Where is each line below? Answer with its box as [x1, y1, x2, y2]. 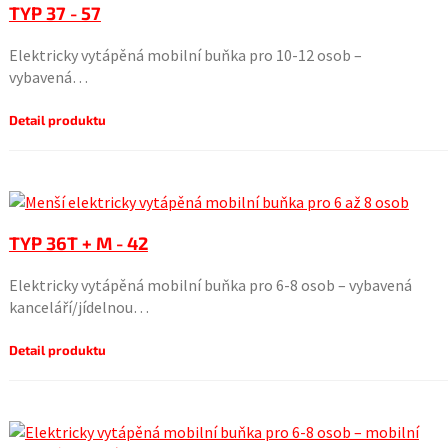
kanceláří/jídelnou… [8, 297, 149, 317]
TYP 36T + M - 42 [8, 232, 148, 254]
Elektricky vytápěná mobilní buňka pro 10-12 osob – [8, 45, 362, 65]
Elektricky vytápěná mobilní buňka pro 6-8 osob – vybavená [8, 275, 412, 295]
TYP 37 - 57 [8, 2, 101, 24]
